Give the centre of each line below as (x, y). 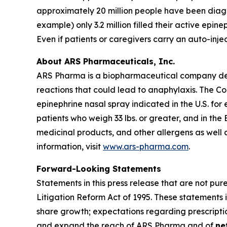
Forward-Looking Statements (99, 169)
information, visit (70, 147)
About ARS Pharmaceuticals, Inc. (106, 62)
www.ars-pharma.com (146, 147)
